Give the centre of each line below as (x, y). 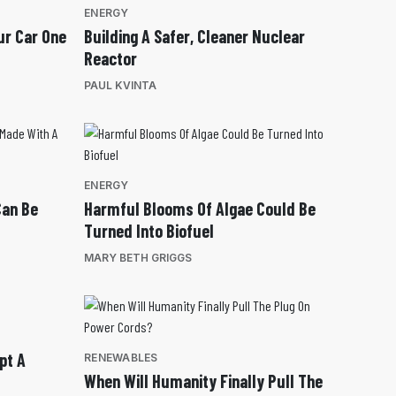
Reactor (110, 59)
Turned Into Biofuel (149, 231)
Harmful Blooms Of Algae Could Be (200, 209)
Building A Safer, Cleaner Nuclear (194, 37)
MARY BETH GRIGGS (138, 258)
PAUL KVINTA (120, 86)
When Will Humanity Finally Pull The (203, 381)
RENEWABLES (121, 358)
